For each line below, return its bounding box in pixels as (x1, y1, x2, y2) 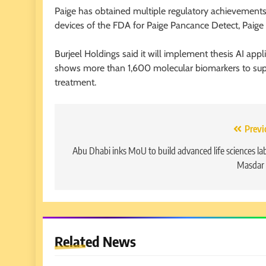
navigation (66, 144, 130, 162)
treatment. (55, 76, 96, 88)
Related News (55, 232, 136, 250)
